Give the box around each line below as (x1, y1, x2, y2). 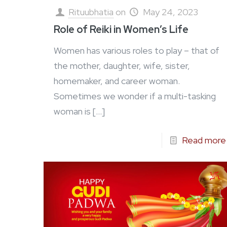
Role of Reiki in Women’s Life (54, 23, 191, 36)
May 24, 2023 (142, 6, 198, 18)
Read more (181, 134, 226, 146)
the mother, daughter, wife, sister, (54, 60, 191, 72)
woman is (54, 105, 91, 118)
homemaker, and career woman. (54, 75, 180, 87)
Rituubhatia (68, 6, 114, 18)
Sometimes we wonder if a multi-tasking (54, 90, 216, 102)
